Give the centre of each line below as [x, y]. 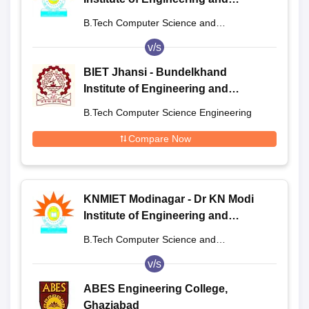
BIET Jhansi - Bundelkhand [155, 72]
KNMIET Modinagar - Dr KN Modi [169, 199]
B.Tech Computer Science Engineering [168, 112]
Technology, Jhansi [134, 105]
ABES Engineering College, [156, 288]
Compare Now [159, 138]
